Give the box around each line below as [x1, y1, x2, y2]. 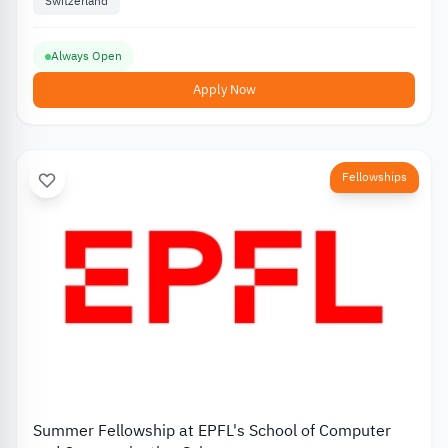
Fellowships [342, 168, 407, 187]
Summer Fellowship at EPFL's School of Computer [33, 418, 391, 443]
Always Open [51, 47, 122, 66]
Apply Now [192, 80, 256, 100]
